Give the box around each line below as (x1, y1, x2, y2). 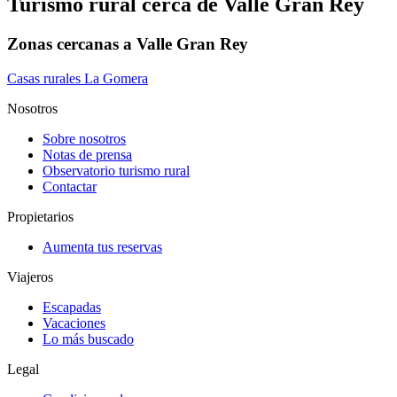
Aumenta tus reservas (43, 238, 162, 254)
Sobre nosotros (43, 130, 126, 146)
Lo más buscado (43, 331, 134, 346)
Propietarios (7, 208, 74, 224)
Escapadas (43, 299, 101, 315)
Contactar (43, 178, 97, 194)
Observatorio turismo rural (43, 162, 190, 178)
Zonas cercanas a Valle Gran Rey (7, 34, 248, 53)
